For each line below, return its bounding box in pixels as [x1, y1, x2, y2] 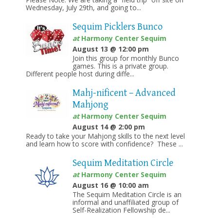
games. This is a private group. [72, 61, 168, 71]
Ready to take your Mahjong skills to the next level [25, 131, 185, 141]
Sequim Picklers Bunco [72, 21, 163, 33]
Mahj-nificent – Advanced [72, 88, 176, 99]
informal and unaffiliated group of [72, 198, 179, 207]
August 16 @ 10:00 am [72, 181, 149, 190]
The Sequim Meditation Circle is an [72, 190, 182, 200]
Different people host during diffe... [25, 69, 134, 79]
